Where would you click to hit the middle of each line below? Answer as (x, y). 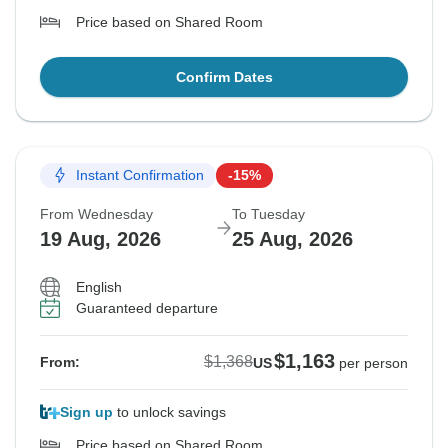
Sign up (86, 411)
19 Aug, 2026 (100, 238)
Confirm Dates (224, 76)
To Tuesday (268, 213)
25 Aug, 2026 (292, 238)
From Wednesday (96, 213)
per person (373, 362)
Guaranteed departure (147, 307)
